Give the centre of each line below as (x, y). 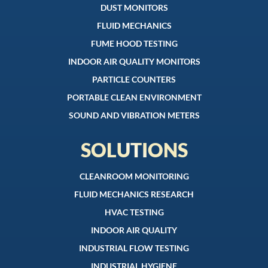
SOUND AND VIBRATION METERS (134, 115)
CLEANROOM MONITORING (134, 176)
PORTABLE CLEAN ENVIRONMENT (134, 98)
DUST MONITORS (134, 8)
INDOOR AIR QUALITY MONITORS (134, 62)
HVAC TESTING (134, 212)
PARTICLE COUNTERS (134, 80)
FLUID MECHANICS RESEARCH (134, 194)
